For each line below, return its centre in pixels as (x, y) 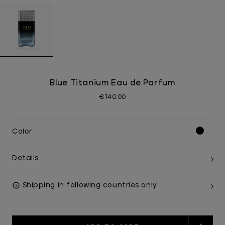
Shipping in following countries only (89, 185)
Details (25, 158)
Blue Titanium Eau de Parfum (113, 83)
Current (26, 220)
